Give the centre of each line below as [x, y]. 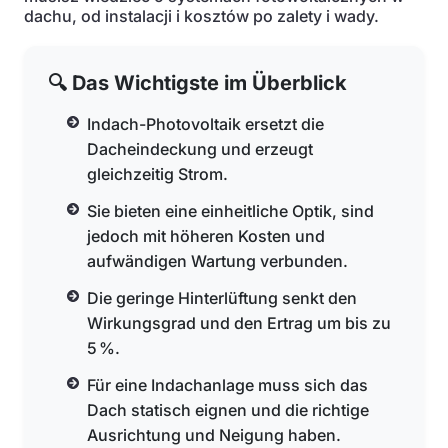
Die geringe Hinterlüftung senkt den [222, 298]
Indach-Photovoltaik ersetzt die [206, 124]
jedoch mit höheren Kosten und [206, 236]
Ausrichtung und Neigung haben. [214, 435]
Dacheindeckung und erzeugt [200, 149]
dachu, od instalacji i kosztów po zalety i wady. [201, 16]
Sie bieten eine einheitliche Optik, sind [231, 211]
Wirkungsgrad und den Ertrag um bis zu [239, 323]
